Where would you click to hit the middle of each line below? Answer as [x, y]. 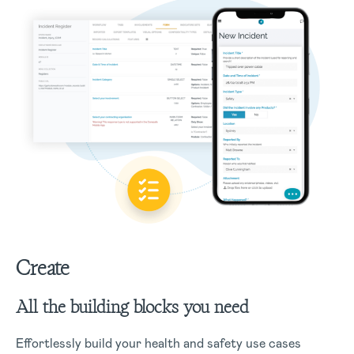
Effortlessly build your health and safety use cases [158, 344]
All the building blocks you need [132, 307]
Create [43, 268]
